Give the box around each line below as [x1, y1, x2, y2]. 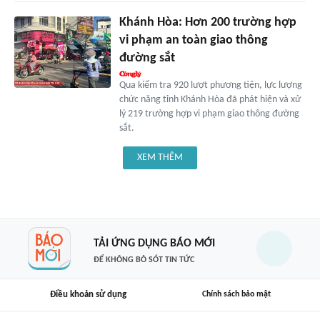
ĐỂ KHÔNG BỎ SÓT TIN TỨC [93, 256, 194, 264]
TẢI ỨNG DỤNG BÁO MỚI [93, 238, 215, 249]
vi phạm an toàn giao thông [119, 33, 268, 47]
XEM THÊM [137, 151, 183, 163]
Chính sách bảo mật [202, 290, 271, 299]
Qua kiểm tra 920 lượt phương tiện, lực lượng [119, 79, 302, 91]
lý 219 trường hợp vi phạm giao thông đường [119, 108, 299, 119]
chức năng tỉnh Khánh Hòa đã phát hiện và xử [119, 94, 301, 105]
